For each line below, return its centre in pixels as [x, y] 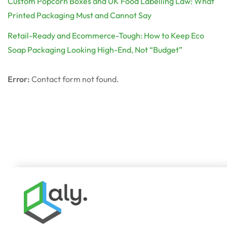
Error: [19, 79]
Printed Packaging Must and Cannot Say [80, 15]
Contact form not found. [74, 79]
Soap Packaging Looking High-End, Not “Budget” [95, 50]
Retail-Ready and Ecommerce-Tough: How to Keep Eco [106, 36]
